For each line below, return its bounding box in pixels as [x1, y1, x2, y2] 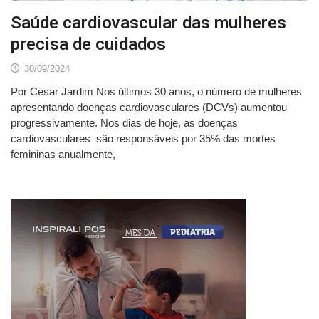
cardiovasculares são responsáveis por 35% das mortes [11, 132, 276, 145]
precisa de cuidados [11, 34, 166, 55]
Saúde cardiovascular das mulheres [11, 13, 286, 33]
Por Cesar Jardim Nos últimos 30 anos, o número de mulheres [11, 85, 302, 98]
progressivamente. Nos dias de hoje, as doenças [11, 117, 238, 130]
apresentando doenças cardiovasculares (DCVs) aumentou [11, 101, 287, 114]
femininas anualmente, [11, 148, 115, 161]
